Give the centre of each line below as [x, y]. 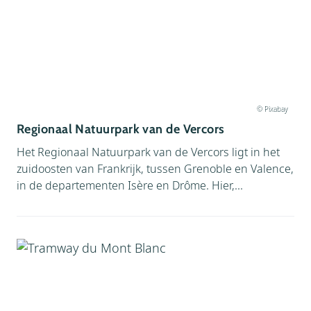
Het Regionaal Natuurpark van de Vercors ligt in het [148, 152]
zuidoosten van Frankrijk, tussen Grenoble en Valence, [155, 169]
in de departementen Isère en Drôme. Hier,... [130, 185]
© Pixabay [272, 108]
